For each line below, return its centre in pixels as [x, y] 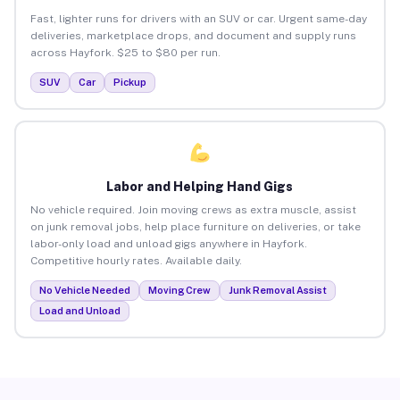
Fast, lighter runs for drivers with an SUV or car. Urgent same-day [198, 18]
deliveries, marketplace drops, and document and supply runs [193, 35]
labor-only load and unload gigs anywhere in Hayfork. [168, 243]
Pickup [129, 82]
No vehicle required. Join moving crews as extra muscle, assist [193, 209]
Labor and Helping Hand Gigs [200, 186]
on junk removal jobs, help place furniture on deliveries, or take [195, 226]
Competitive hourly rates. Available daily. [136, 260]
